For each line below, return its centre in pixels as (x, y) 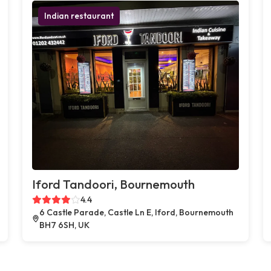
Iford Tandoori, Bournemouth (114, 184)
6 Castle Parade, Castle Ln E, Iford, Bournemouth (137, 212)
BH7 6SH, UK (65, 225)
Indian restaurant (79, 15)
